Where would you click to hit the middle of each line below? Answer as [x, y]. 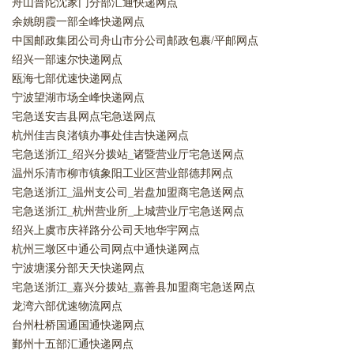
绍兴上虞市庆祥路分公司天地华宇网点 [106, 230]
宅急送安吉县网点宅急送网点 [84, 117]
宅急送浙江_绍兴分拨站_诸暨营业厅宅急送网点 [128, 154]
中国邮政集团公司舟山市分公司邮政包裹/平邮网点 [135, 41]
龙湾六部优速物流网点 [67, 306]
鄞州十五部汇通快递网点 [73, 344]
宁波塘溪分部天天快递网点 [78, 268]
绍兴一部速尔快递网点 [67, 60]
